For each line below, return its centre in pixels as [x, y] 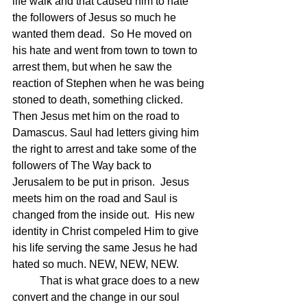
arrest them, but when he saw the [94, 67]
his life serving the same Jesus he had [106, 248]
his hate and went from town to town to [106, 50]
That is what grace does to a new [26, 281]
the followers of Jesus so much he [96, 17]
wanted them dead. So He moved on [103, 34]
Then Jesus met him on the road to [97, 116]
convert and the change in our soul [97, 297]
